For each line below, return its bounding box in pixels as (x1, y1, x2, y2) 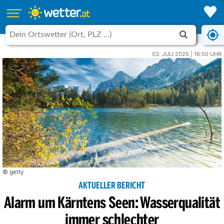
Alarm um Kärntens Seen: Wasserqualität (3, 195, 220, 212)
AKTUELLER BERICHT (78, 181, 145, 191)
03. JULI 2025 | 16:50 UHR (152, 50, 221, 57)
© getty (2, 168, 24, 175)
